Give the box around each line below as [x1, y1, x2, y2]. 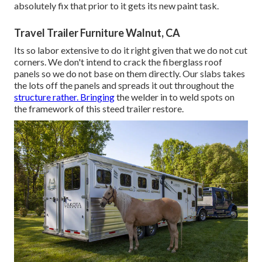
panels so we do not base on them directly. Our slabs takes [14, 68, 245, 80]
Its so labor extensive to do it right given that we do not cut [14, 44, 247, 56]
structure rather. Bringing [14, 91, 115, 103]
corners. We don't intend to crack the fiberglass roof [14, 56, 222, 68]
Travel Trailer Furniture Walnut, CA [14, 26, 180, 40]
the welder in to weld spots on [115, 91, 235, 103]
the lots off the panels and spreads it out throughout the [14, 80, 234, 91]
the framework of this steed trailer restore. [14, 103, 184, 115]
